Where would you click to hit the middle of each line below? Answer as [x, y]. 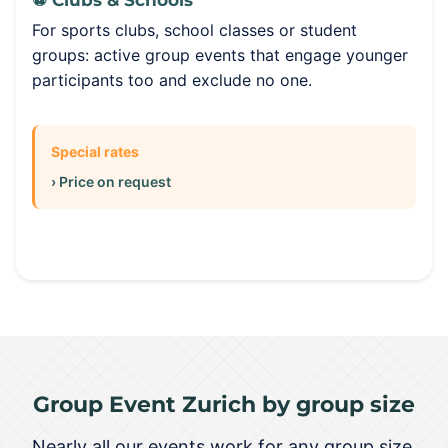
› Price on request [111, 181]
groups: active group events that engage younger [220, 55]
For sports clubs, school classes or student [194, 30]
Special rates [95, 151]
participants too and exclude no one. [172, 80]
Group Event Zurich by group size [224, 404]
